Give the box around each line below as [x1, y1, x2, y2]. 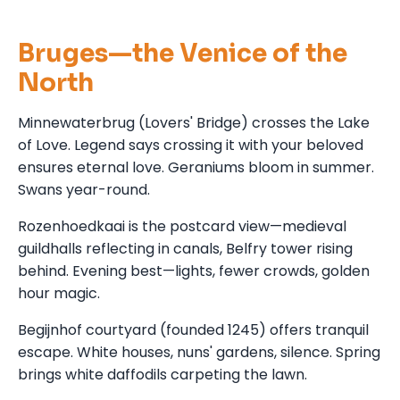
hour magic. [18, 282, 100, 304]
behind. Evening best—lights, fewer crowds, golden [18, 260, 370, 281]
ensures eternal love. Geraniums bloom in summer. [18, 156, 374, 178]
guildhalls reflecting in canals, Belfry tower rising [18, 237, 353, 259]
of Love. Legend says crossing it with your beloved [18, 134, 363, 155]
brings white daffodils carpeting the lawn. [18, 363, 307, 385]
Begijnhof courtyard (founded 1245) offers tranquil [18, 319, 369, 340]
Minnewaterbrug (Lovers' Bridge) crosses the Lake [18, 112, 370, 133]
